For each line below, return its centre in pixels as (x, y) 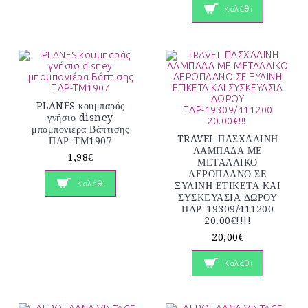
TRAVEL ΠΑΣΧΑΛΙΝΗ (228, 139)
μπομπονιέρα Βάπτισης (80, 129)
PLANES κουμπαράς (80, 106)
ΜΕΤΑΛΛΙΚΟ (228, 162)
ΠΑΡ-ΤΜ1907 (80, 141)
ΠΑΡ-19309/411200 (228, 209)
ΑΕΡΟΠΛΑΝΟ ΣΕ (228, 174)
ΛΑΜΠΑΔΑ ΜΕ (228, 150)
